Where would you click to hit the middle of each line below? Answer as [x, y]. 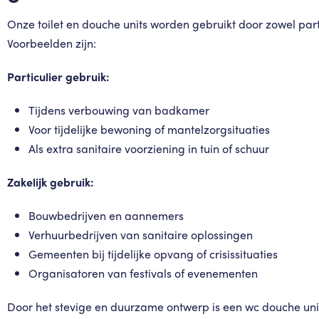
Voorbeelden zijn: [52, 43]
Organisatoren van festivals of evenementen [143, 273]
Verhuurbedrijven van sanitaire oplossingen [141, 235]
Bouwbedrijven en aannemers [106, 215]
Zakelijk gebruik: [51, 182]
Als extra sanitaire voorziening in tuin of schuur [149, 148]
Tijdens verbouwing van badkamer [119, 110]
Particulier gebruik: [58, 77]
